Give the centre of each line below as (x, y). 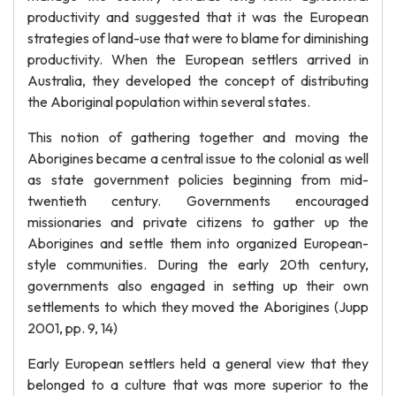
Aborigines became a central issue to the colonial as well (198, 158)
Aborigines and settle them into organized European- (198, 243)
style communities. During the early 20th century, (198, 264)
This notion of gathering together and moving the (198, 137)
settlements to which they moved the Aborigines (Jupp (198, 307)
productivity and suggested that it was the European (198, 17)
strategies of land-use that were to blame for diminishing (198, 38)
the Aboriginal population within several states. (169, 102)
